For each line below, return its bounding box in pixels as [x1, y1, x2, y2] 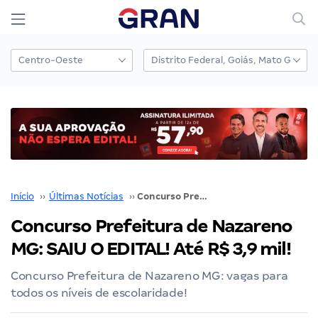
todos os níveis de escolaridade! [11, 285, 187, 300]
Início [11, 190, 34, 202]
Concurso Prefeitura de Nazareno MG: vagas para [11, 268, 288, 283]
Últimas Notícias [49, 190, 124, 202]
